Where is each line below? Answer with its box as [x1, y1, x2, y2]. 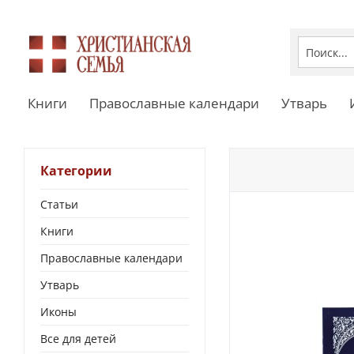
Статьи [40, 197, 78, 212]
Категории [40, 162, 112, 179]
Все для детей [40, 331, 116, 346]
